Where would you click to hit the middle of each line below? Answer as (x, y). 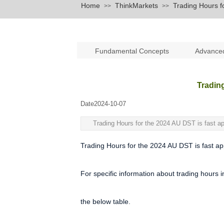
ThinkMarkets (136, 5)
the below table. (105, 201)
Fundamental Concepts (133, 51)
